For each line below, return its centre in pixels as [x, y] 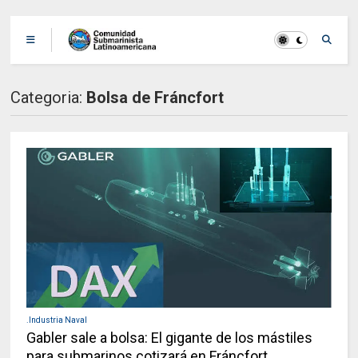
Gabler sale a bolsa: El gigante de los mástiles [170, 338]
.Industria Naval [57, 320]
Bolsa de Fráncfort [155, 97]
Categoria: [49, 97]
